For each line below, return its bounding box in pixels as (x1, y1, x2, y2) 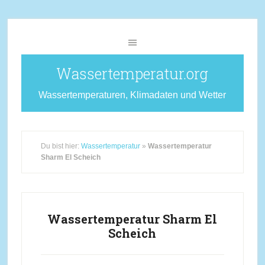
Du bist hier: (40, 142, 81, 150)
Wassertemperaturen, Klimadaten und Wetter (38, 90, 227, 100)
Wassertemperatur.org (56, 64, 209, 83)
